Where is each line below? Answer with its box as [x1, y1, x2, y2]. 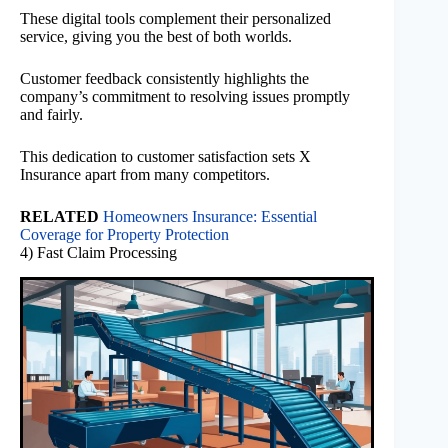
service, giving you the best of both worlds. [20, 27, 292, 45]
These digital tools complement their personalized [20, 9, 331, 27]
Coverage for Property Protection [20, 225, 229, 243]
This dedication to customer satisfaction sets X [20, 147, 311, 165]
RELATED [20, 207, 99, 225]
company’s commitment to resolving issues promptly [20, 87, 350, 105]
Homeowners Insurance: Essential [103, 207, 317, 225]
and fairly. [20, 105, 83, 123]
